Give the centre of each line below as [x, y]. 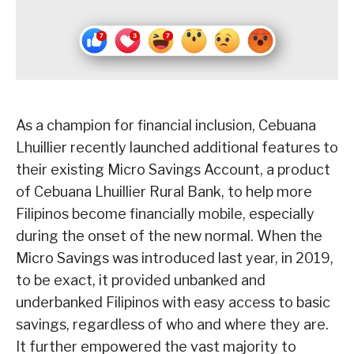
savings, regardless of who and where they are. [172, 325]
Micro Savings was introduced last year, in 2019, [175, 258]
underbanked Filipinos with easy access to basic [173, 303]
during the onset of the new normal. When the [169, 236]
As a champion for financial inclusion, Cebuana [166, 126]
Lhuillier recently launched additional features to [177, 148]
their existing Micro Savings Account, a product [173, 170]
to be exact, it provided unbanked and [141, 281]
